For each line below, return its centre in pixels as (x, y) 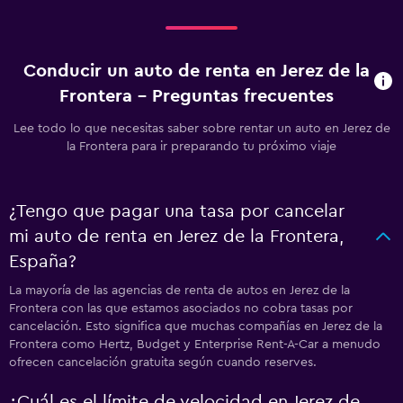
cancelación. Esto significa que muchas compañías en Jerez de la (196, 326)
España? (43, 261)
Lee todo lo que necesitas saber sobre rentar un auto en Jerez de (201, 128)
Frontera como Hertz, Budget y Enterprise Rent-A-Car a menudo (195, 344)
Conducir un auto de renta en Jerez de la (197, 71)
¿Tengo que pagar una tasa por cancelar (177, 211)
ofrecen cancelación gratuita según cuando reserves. (163, 362)
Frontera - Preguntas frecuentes (197, 96)
